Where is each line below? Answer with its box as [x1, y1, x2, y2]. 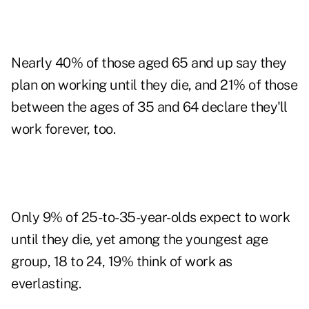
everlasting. [11, 275, 81, 292]
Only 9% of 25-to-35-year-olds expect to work [11, 209, 290, 226]
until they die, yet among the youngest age [11, 231, 268, 248]
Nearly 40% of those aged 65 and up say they [11, 54, 287, 72]
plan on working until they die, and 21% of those [11, 77, 297, 94]
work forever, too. [11, 121, 115, 138]
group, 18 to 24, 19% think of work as [11, 253, 232, 270]
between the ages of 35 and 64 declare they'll [11, 99, 288, 116]
